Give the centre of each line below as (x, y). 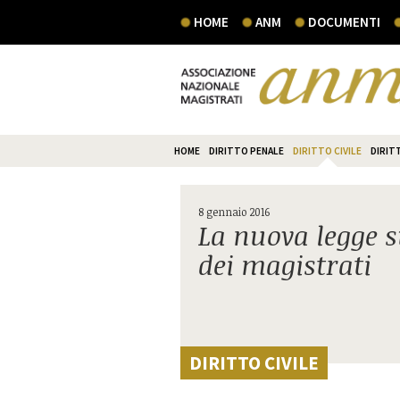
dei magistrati (285, 265)
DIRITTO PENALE (246, 151)
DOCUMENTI (344, 22)
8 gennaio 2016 (234, 212)
